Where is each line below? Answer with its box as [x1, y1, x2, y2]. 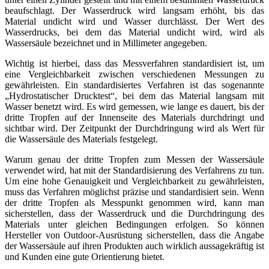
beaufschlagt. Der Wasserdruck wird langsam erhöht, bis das [5, 5, 264, 16]
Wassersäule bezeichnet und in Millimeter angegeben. [5, 37, 207, 48]
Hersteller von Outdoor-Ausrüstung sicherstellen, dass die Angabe [5, 229, 264, 240]
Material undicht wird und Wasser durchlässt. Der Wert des [5, 16, 264, 26]
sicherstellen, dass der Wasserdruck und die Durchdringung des [5, 208, 264, 219]
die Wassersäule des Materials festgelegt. [5, 133, 158, 144]
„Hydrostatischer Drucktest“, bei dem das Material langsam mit [5, 90, 264, 101]
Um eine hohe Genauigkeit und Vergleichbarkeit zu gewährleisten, [5, 175, 264, 186]
